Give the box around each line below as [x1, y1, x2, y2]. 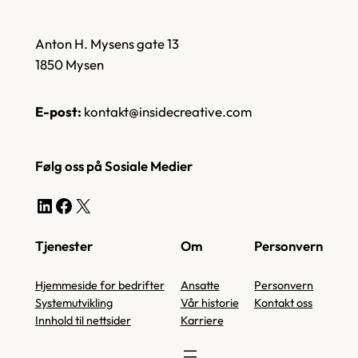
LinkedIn [34, 193, 45, 217]
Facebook [53, 193, 63, 217]
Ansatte [180, 278, 220, 293]
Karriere [180, 313, 224, 328]
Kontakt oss [254, 296, 313, 311]
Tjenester [34, 237, 93, 255]
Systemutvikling [34, 296, 113, 311]
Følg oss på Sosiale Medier [34, 157, 193, 175]
